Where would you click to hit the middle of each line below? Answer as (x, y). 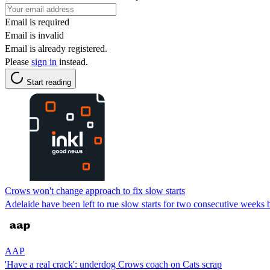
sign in (44, 61)
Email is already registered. (56, 48)
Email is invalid (34, 35)
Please (18, 61)
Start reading (49, 82)
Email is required (37, 22)
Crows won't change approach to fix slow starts (95, 190)
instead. (72, 61)
